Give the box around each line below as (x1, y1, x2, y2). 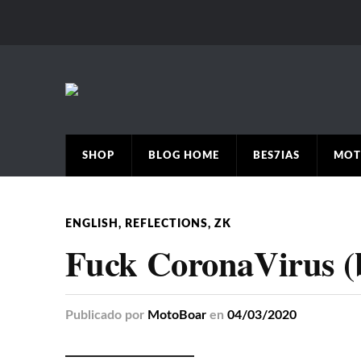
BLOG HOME (147, 151, 219, 160)
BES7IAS (252, 151, 300, 160)
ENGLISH (64, 218, 118, 230)
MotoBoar (147, 309, 206, 322)
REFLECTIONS (124, 218, 208, 230)
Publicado (64, 309, 122, 322)
